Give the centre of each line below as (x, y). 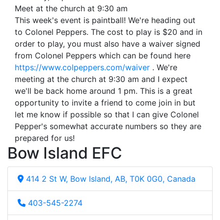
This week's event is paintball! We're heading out (105, 20)
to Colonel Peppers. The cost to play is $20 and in (109, 32)
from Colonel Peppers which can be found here (103, 55)
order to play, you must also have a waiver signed (108, 43)
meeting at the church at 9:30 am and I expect (101, 79)
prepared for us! (45, 138)
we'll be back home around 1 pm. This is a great (104, 91)
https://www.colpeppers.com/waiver (82, 67)
